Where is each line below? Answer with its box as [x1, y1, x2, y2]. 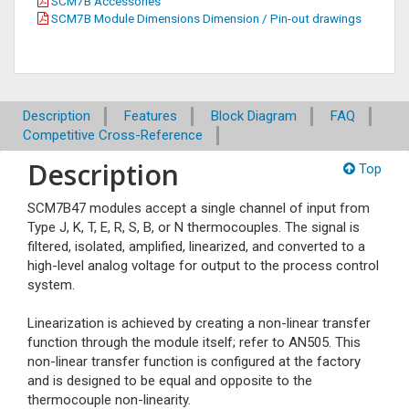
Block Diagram [211, 108, 297, 124]
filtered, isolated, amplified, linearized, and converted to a [27, 238, 365, 255]
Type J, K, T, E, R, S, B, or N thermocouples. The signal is [27, 219, 360, 236]
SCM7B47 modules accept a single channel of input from [27, 200, 370, 216]
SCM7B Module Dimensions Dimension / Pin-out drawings [48, 11, 362, 26]
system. [27, 277, 75, 293]
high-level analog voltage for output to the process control [27, 257, 379, 274]
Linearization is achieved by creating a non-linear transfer [27, 315, 371, 331]
